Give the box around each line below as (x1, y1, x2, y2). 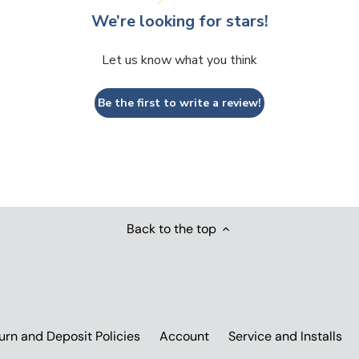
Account (159, 328, 210, 345)
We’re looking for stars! (91, 10, 268, 32)
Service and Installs (228, 328, 343, 345)
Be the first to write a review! (98, 95, 261, 111)
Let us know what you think (102, 50, 257, 69)
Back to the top (127, 220, 216, 237)
